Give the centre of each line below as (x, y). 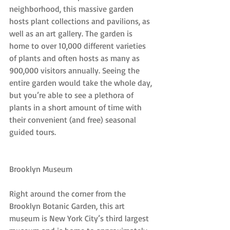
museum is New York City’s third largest (80, 218)
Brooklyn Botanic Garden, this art (68, 206)
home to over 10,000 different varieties (79, 46)
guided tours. (33, 132)
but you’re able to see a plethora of (72, 95)
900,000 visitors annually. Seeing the (75, 71)
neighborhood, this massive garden (72, 9)
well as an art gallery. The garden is (72, 34)
